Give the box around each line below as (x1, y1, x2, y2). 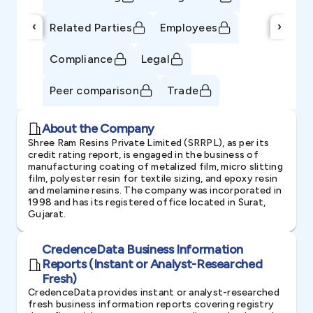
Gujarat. (28, 208, 66, 220)
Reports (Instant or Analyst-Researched (42, 256, 263, 272)
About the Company (42, 120, 154, 136)
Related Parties (50, 20, 132, 34)
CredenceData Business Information (42, 242, 244, 257)
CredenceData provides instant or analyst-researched (28, 286, 279, 298)
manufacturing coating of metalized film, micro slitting (28, 161, 283, 173)
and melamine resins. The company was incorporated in (28, 184, 282, 196)
